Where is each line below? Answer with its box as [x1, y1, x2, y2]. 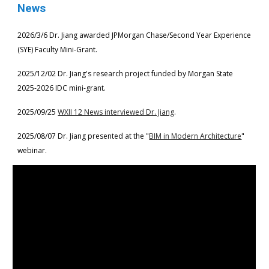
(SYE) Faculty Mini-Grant [17, 44, 96, 55]
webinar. [17, 145, 47, 156]
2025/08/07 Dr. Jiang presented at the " [17, 131, 150, 141]
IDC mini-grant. [55, 83, 106, 93]
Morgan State [188, 68, 234, 79]
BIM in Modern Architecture [149, 131, 242, 141]
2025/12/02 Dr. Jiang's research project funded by [17, 68, 189, 79]
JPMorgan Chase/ [110, 30, 170, 40]
